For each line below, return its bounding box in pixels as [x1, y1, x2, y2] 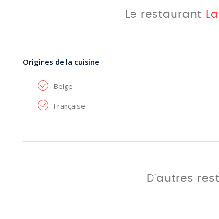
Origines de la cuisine [23, 57, 99, 66]
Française [53, 101, 85, 110]
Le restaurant [125, 9, 206, 20]
